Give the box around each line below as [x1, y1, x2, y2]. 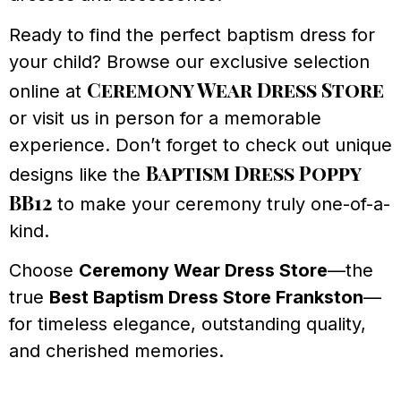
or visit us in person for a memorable [9, 107, 321, 129]
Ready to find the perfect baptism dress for [9, 23, 375, 46]
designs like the [9, 163, 146, 185]
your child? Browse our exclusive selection [9, 50, 370, 73]
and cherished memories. [9, 340, 224, 363]
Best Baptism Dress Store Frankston [49, 286, 363, 309]
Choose [9, 260, 79, 282]
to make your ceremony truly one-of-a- [52, 192, 390, 215]
